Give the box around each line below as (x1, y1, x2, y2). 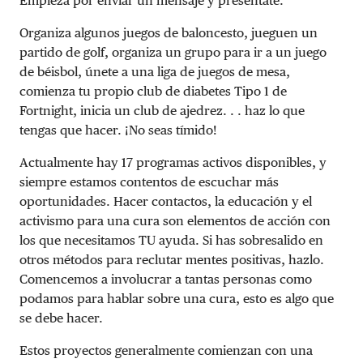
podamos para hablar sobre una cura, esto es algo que (19, 290, 334, 306)
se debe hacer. (19, 310, 103, 326)
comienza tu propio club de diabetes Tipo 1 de (19, 83, 287, 99)
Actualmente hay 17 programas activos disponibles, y (19, 154, 327, 170)
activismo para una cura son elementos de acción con (19, 212, 331, 228)
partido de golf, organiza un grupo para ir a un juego (19, 44, 327, 60)
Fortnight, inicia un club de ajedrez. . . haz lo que (19, 102, 305, 118)
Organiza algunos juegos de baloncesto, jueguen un (19, 24, 318, 41)
